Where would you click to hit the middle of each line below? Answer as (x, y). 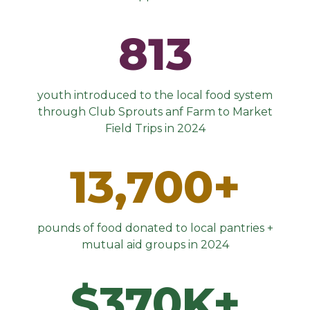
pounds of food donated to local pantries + (155, 228)
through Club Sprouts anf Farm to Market (155, 112)
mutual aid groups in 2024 (155, 245)
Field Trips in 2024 (155, 128)
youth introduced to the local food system (155, 95)
